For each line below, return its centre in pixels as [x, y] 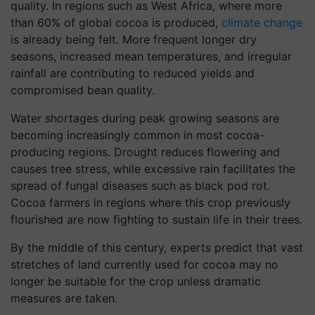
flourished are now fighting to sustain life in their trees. [156, 219]
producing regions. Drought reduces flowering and [145, 152]
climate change [262, 22]
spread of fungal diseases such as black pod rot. [140, 186]
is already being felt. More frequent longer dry [134, 39]
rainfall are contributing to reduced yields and [133, 73]
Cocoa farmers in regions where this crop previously [150, 202]
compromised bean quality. [83, 90]
